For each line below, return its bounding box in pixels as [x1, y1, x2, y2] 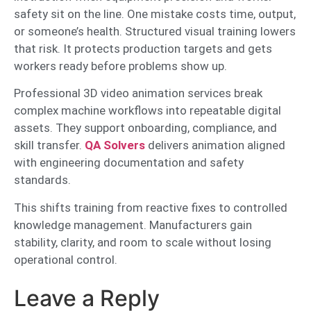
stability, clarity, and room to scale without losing [14, 235, 271, 249]
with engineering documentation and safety [14, 155, 244, 170]
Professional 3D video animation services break [14, 86, 262, 101]
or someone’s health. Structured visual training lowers [14, 24, 296, 39]
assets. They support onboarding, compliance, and [14, 121, 277, 135]
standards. [14, 173, 71, 187]
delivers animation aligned [145, 138, 285, 153]
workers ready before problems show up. [14, 59, 227, 74]
